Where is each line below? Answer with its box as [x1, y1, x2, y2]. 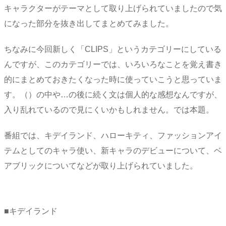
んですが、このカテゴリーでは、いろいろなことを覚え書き [4, 60, 222, 69]
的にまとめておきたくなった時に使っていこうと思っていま [4, 75, 222, 84]
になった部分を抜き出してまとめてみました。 [4, 19, 174, 28]
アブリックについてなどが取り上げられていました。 [4, 161, 198, 170]
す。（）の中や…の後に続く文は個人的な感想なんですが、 [4, 90, 222, 99]
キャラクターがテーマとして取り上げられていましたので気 [4, 4, 222, 13]
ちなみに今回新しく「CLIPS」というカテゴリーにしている [4, 44, 221, 53]
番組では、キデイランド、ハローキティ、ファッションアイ [4, 131, 222, 140]
